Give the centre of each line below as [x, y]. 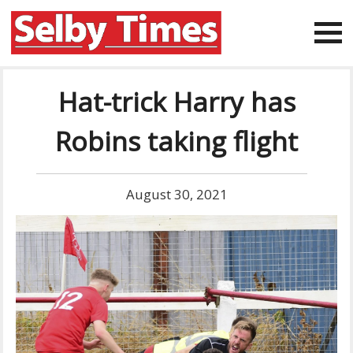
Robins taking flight [176, 141]
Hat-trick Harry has [176, 102]
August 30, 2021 [176, 194]
